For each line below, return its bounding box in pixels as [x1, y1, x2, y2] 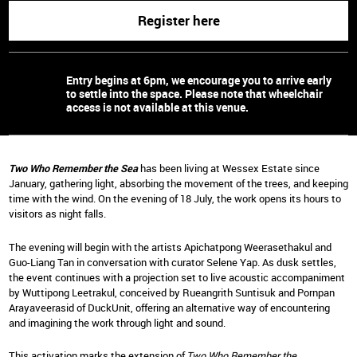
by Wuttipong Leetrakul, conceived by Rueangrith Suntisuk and [9, 284, 297, 300]
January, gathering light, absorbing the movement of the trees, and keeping [9, 176, 348, 191]
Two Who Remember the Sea [9, 161, 138, 176]
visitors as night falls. [9, 206, 106, 222]
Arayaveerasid [9, 300, 74, 315]
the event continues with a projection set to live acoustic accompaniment [9, 269, 345, 284]
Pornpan [297, 284, 335, 300]
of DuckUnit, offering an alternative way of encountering [74, 300, 330, 315]
